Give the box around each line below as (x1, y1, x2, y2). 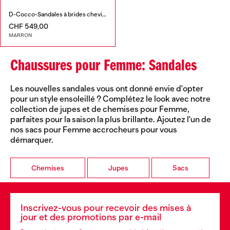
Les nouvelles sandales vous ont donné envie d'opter (10, 84, 203, 94)
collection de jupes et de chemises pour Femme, (10, 105, 189, 114)
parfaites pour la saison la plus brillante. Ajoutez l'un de (10, 115, 211, 125)
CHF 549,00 (9, 22, 48, 30)
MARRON (9, 32, 32, 39)
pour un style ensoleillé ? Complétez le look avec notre (10, 94, 210, 104)
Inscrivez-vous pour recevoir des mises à (21, 203, 191, 214)
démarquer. (10, 136, 53, 145)
